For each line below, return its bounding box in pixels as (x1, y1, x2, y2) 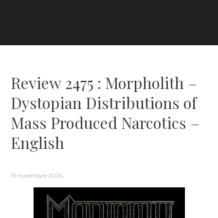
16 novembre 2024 (11, 171, 64, 179)
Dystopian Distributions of (11, 91, 197, 113)
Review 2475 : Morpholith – (11, 72, 198, 93)
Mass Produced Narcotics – (11, 111, 200, 133)
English (11, 131, 65, 153)
